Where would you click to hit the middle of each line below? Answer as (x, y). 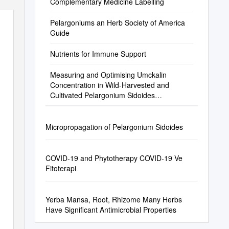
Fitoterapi (61, 168)
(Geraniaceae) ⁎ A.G (84, 105)
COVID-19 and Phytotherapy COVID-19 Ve (114, 158)
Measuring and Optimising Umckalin (108, 75)
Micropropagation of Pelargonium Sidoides (114, 127)
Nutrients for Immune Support (98, 54)
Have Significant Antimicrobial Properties (111, 210)
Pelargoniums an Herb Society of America (117, 22)
